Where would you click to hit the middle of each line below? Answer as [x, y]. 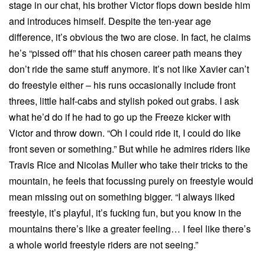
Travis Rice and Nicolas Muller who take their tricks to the [128, 165]
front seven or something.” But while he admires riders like [130, 149]
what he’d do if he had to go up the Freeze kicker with [120, 117]
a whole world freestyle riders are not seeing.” [104, 245]
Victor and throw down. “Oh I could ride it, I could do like [125, 133]
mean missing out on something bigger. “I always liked [122, 197]
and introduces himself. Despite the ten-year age [110, 21]
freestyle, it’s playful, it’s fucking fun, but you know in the [125, 213]
